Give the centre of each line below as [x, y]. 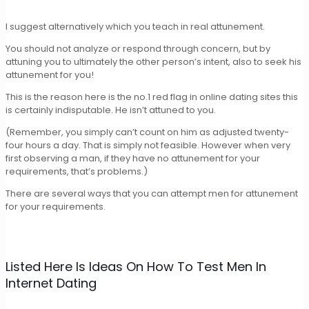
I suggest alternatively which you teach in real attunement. [135, 26]
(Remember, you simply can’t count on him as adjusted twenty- [147, 132]
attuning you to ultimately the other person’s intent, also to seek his [153, 61]
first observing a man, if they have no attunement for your [133, 158]
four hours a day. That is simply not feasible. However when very [148, 145]
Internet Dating [51, 283]
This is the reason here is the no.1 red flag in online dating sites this [152, 97]
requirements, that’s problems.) [77, 171]
